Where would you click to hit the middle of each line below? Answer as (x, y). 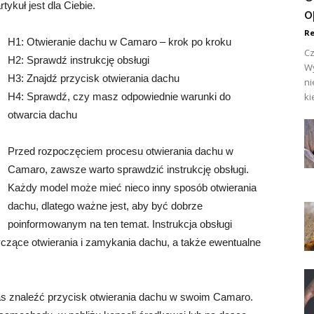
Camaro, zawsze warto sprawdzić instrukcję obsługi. (128, 169)
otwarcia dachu (42, 115)
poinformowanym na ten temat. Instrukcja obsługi (120, 224)
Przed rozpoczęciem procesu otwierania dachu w (121, 151)
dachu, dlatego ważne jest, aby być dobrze (105, 206)
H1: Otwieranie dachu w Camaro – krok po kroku (120, 42)
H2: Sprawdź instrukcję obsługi (78, 60)
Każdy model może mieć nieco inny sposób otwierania (132, 187)
